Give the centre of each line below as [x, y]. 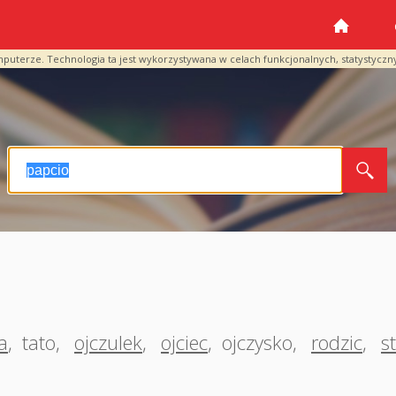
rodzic [337, 342]
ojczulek [108, 342]
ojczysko [257, 342]
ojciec [184, 342]
